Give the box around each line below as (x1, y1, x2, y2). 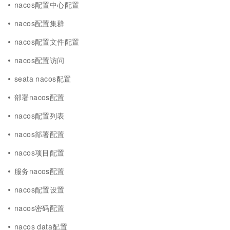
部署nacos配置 (14, 92, 65, 102)
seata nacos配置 (14, 73, 71, 84)
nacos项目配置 (14, 147, 65, 158)
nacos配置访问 (14, 55, 65, 65)
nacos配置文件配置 (14, 36, 80, 47)
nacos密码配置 (14, 203, 65, 213)
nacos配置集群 (14, 18, 65, 28)
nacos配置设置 (14, 184, 65, 195)
